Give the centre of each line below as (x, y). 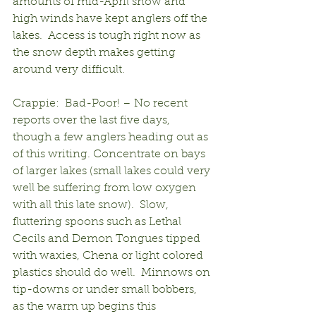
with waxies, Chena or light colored (109, 256)
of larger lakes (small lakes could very (113, 171)
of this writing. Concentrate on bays (110, 154)
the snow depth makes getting (96, 53)
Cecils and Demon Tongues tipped (108, 239)
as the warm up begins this (86, 306)
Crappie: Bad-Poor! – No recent (102, 103)
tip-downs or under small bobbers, (106, 290)
